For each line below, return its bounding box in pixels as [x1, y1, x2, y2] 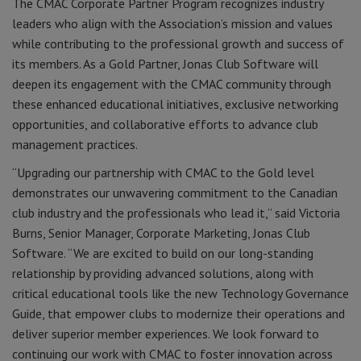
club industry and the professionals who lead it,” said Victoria [12, 205, 340, 221]
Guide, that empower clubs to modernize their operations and [12, 305, 345, 322]
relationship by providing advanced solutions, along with [12, 265, 313, 281]
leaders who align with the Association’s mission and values [12, 15, 333, 31]
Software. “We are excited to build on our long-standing [12, 245, 313, 261]
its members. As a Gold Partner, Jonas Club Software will [12, 56, 318, 72]
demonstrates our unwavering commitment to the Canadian [12, 185, 338, 201]
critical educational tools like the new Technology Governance [12, 285, 349, 301]
